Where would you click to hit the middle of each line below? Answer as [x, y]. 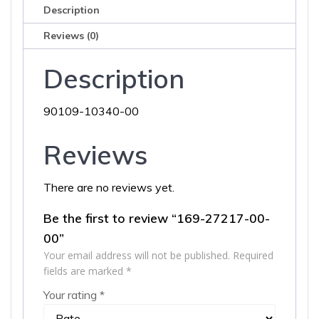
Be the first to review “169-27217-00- [157, 218]
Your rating [72, 295]
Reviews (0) [71, 36]
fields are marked [85, 271]
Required [253, 256]
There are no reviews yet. [109, 188]
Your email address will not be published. [137, 256]
